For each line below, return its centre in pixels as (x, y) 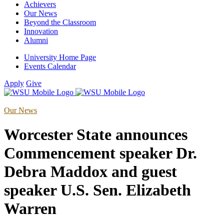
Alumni (36, 40)
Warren (30, 209)
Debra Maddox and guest (90, 172)
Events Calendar (50, 66)
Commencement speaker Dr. (100, 153)
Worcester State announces (96, 135)
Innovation (41, 31)
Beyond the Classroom (60, 22)
